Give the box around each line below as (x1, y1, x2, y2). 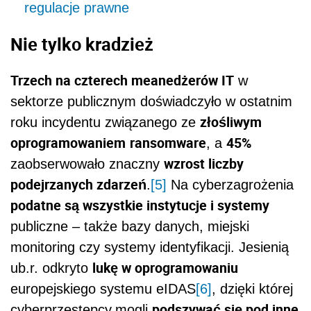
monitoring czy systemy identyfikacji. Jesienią (10, 239, 289, 255)
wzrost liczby (164, 153, 244, 173)
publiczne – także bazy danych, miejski (10, 218, 249, 234)
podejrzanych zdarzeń (10, 174, 146, 194)
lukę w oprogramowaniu (92, 258, 238, 277)
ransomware (130, 133, 206, 152)
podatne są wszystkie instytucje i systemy (10, 195, 269, 215)
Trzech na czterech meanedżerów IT (10, 70, 234, 90)
